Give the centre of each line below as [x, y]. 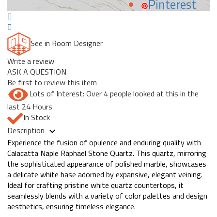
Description [27, 130]
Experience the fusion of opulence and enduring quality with [104, 142]
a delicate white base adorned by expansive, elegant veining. [105, 174]
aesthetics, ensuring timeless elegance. [71, 206]
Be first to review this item [52, 83]
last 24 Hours [30, 107]
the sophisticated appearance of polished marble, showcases [107, 163]
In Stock [37, 117]
